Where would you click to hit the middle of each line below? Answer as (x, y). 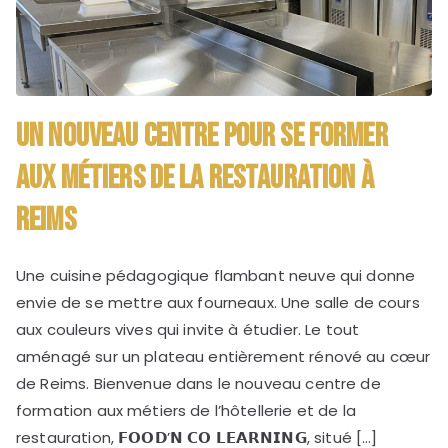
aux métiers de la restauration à (195, 179)
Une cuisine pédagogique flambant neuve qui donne (216, 276)
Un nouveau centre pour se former (202, 137)
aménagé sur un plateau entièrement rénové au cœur (223, 357)
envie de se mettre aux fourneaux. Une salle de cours (218, 303)
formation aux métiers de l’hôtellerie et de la (186, 411)
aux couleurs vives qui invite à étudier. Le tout (188, 330)
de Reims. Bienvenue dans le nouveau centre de (198, 384)
